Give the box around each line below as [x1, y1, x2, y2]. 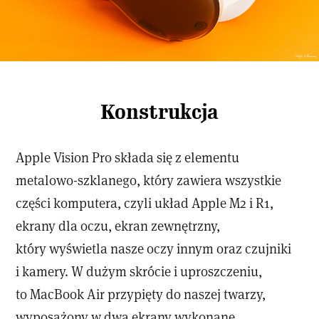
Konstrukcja [100, 100, 219, 125]
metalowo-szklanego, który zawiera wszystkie [16, 171, 282, 189]
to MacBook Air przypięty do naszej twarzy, [16, 285, 266, 303]
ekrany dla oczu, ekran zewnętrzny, [16, 216, 221, 235]
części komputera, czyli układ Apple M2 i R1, [16, 194, 274, 212]
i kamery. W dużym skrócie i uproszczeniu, [16, 262, 263, 281]
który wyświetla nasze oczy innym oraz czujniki [16, 239, 292, 258]
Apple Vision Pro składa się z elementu [16, 148, 240, 167]
